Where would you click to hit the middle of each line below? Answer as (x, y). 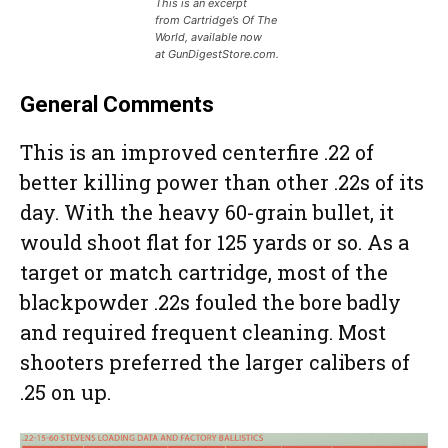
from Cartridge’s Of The (216, 19)
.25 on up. (65, 391)
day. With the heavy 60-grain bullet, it (207, 211)
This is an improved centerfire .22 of (197, 151)
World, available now (208, 36)
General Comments (117, 104)
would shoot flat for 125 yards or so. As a (214, 241)
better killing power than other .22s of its (222, 181)
